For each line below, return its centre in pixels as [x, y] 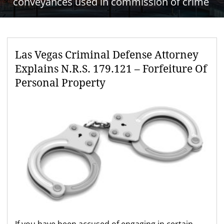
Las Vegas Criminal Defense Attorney [107, 55]
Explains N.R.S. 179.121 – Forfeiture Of [111, 69]
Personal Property [60, 83]
